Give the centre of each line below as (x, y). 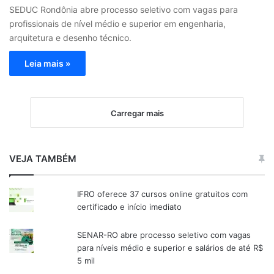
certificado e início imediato (130, 207)
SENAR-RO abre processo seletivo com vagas (164, 235)
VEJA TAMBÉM (43, 159)
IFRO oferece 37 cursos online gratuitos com (163, 194)
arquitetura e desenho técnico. (70, 38)
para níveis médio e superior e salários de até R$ (170, 248)
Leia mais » (47, 64)
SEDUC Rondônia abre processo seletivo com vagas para (124, 10)
